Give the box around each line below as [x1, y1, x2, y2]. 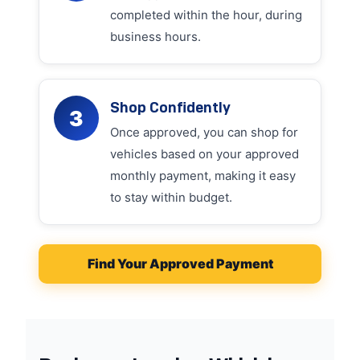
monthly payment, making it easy [110, 168, 296, 183]
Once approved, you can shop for [110, 125, 298, 140]
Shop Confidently [110, 98, 231, 117]
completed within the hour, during [110, 7, 302, 22]
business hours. [110, 29, 201, 44]
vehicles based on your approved [110, 146, 299, 162]
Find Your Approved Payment [87, 256, 273, 272]
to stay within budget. [110, 190, 232, 205]
